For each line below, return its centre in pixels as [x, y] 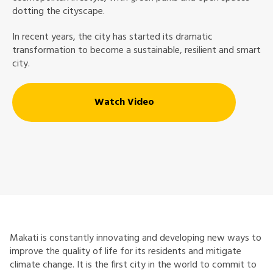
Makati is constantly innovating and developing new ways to [136, 238]
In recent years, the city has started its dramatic [112, 37]
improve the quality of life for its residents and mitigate [126, 251]
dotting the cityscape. [58, 11]
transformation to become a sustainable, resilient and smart [136, 50]
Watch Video [124, 102]
